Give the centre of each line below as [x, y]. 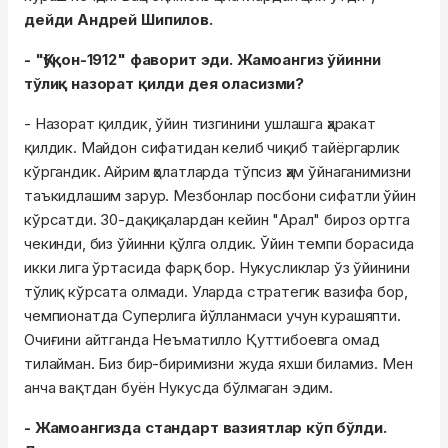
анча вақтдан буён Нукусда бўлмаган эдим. [179, 387]
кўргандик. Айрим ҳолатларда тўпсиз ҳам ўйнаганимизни [218, 171]
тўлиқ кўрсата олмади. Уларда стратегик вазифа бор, [216, 291]
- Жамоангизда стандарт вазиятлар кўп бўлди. [205, 427]
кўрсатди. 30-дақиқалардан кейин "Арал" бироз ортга [217, 219]
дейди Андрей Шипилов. [118, 19]
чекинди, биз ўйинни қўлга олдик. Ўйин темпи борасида [219, 243]
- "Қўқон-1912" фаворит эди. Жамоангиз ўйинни [202, 59]
